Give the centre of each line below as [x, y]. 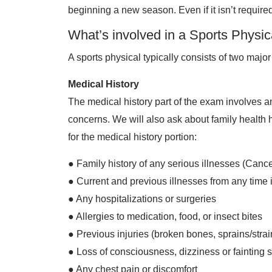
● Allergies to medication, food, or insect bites [165, 216]
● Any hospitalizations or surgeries [142, 199]
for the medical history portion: [132, 137]
